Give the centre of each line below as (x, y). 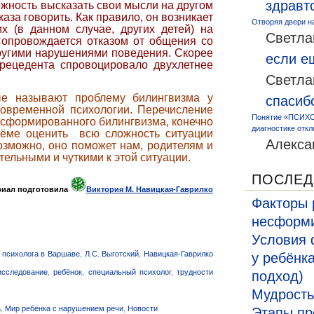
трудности (195, 272)
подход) (278, 276)
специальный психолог (129, 272)
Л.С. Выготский (112, 254)
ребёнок (68, 272)
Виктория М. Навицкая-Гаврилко (150, 189)
